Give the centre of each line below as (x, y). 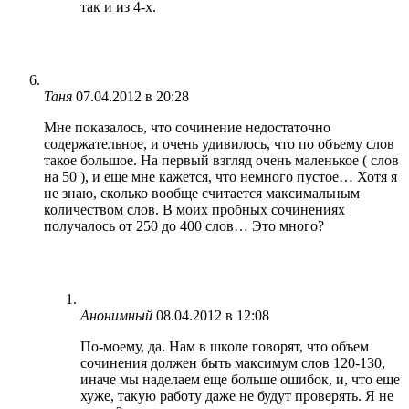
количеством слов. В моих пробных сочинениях (194, 209)
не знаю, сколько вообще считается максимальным (202, 193)
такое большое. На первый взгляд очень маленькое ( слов (221, 160)
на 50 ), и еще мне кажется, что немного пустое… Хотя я (220, 176)
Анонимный (116, 315)
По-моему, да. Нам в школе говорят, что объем (225, 346)
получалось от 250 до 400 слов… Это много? (184, 225)
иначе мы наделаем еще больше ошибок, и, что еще (240, 379)
